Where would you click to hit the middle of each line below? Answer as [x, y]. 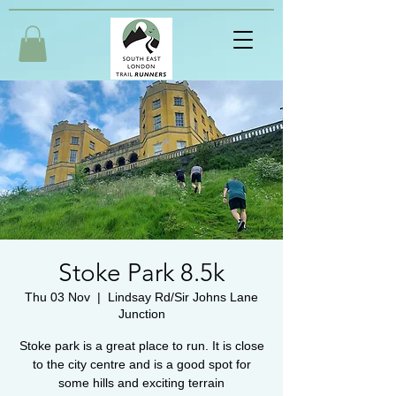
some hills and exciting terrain [141, 382]
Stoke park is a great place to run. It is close [141, 345]
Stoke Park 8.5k [141, 272]
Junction [141, 313]
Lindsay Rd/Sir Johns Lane [183, 297]
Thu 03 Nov [57, 297]
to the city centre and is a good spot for [141, 364]
